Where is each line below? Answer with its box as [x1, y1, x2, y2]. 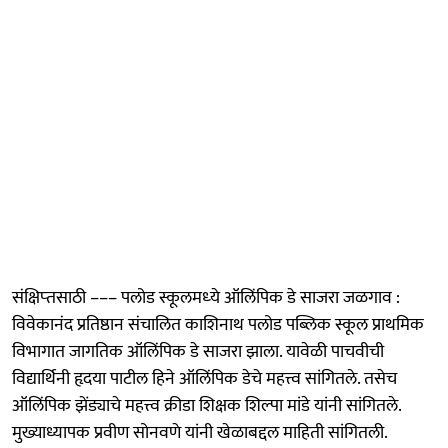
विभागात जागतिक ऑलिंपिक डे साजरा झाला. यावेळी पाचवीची [12, 336, 384, 367]
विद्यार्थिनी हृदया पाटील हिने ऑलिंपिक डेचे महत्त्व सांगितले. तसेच [12, 363, 397, 394]
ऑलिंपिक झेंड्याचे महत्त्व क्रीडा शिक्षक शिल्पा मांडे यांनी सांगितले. [12, 390, 401, 421]
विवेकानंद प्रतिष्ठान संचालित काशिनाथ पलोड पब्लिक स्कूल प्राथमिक [12, 309, 424, 340]
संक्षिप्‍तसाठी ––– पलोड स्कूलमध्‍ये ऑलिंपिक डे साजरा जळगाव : [12, 282, 400, 313]
